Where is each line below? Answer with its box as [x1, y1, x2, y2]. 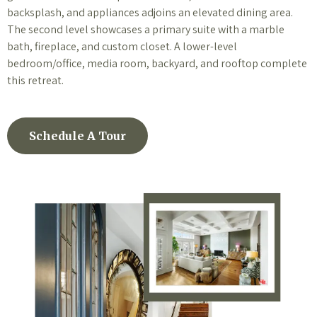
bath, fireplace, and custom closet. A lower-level [7, 39, 237, 54]
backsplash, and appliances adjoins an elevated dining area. [7, 5, 293, 20]
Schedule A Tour [29, 129, 126, 143]
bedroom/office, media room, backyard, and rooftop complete [7, 56, 307, 71]
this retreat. [7, 73, 64, 88]
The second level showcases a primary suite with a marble [7, 22, 284, 37]
